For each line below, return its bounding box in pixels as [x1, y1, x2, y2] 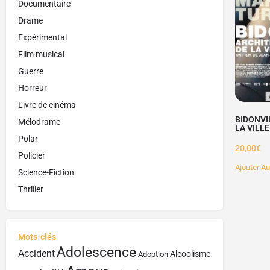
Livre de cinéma [18, 99, 76, 110]
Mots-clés [18, 231, 56, 242]
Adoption [138, 249, 168, 259]
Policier [18, 150, 45, 160]
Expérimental [18, 32, 67, 42]
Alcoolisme [170, 248, 210, 259]
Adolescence [57, 243, 136, 260]
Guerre [18, 66, 43, 76]
